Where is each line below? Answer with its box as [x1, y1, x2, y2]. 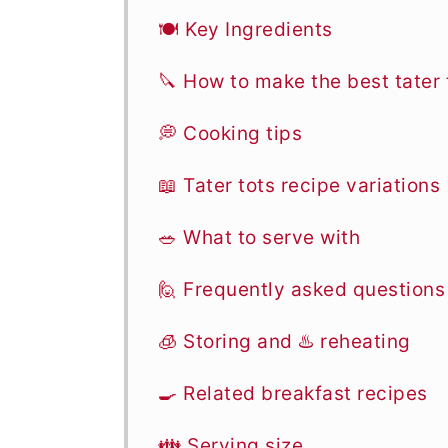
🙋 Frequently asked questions [158, 278, 445, 301]
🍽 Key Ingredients [158, 18, 333, 41]
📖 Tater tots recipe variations [158, 174, 440, 197]
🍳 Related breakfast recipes [158, 382, 428, 405]
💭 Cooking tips [158, 122, 302, 145]
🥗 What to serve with [158, 226, 360, 249]
